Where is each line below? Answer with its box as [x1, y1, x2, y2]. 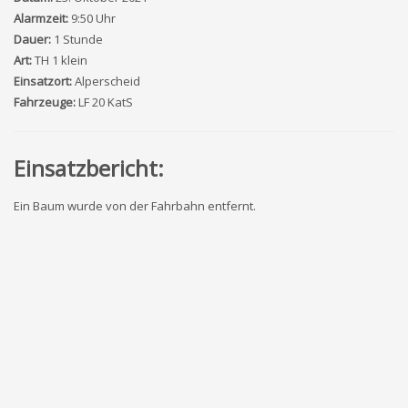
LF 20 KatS [76, 94, 136, 110]
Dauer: [14, 31, 51, 47]
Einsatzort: [14, 73, 72, 89]
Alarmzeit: [14, 10, 68, 26]
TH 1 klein [32, 52, 90, 68]
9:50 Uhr [68, 10, 118, 26]
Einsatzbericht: [14, 153, 164, 183]
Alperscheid [72, 73, 143, 89]
